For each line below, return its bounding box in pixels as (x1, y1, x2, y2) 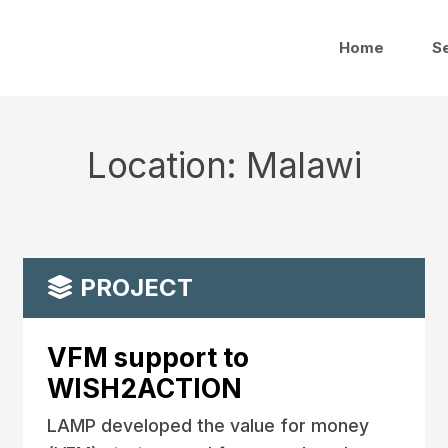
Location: (87, 144, 246, 186)
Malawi (246, 144, 361, 186)
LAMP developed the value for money (46, 415, 369, 436)
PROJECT (73, 273, 193, 302)
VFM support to (46, 341, 249, 373)
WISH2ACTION (46, 372, 242, 404)
